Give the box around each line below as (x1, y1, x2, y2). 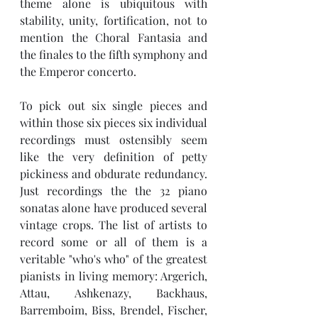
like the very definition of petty (20, 149, 207, 164)
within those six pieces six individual (20, 115, 207, 130)
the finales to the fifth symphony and (20, 47, 207, 62)
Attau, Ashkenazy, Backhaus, (20, 285, 207, 300)
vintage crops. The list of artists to (20, 217, 207, 232)
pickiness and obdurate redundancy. (20, 166, 207, 181)
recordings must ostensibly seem (20, 132, 207, 147)
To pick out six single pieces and (20, 98, 207, 113)
